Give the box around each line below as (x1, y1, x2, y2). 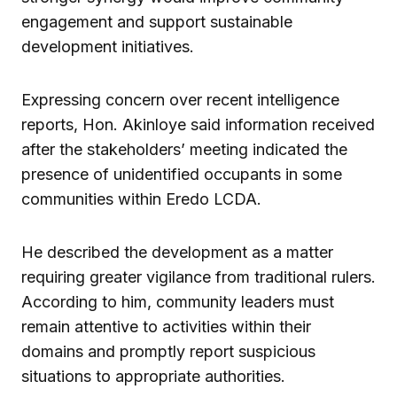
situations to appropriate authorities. (21, 366, 285, 385)
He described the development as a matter (21, 242, 333, 261)
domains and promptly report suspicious (21, 341, 315, 361)
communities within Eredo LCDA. (21, 189, 261, 208)
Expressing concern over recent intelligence (21, 90, 339, 109)
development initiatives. (21, 36, 194, 56)
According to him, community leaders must (21, 292, 334, 311)
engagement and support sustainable (21, 12, 292, 31)
